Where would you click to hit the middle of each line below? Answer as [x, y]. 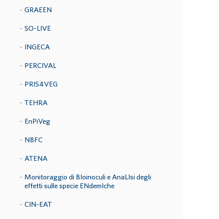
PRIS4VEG [41, 84]
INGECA [37, 47]
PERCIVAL [40, 65]
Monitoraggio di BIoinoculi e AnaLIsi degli [88, 177]
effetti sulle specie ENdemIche [69, 186]
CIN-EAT [38, 204]
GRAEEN [38, 10]
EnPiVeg [37, 121]
